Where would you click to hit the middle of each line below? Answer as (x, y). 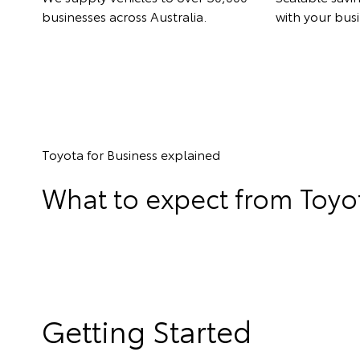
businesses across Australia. (124, 16)
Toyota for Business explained (131, 154)
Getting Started (147, 330)
